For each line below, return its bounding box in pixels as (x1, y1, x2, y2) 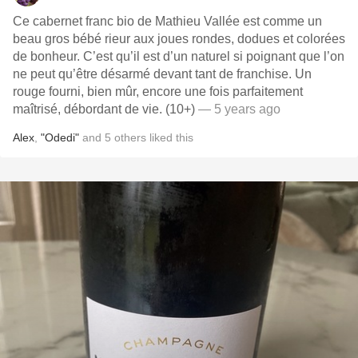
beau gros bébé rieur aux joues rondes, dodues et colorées (13, 32, 345, 46)
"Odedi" (41, 131, 79, 144)
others (114, 131, 146, 144)
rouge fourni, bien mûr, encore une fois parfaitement (13, 85, 303, 98)
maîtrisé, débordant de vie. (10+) (13, 102, 195, 116)
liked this (146, 131, 193, 144)
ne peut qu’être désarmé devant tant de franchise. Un (13, 67, 312, 81)
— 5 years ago (195, 102, 280, 116)
